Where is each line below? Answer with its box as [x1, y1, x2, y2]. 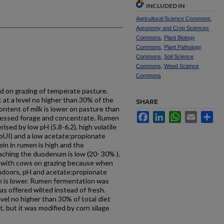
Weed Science [164, 63, 199, 69]
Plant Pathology [164, 44, 201, 50]
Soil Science [164, 53, 193, 59]
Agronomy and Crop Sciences [136, 25, 209, 31]
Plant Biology [164, 34, 195, 40]
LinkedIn [165, 111, 192, 119]
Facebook [149, 111, 180, 119]
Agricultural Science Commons [136, 15, 210, 21]
